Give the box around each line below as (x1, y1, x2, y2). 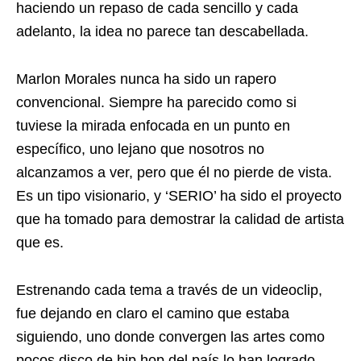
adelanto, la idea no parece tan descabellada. (16, 23, 309, 40)
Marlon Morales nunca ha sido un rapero (16, 71, 276, 88)
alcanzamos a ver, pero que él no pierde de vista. (16, 164, 332, 181)
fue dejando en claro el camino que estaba (16, 305, 289, 322)
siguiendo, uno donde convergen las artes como (16, 329, 325, 346)
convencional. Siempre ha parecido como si (16, 94, 297, 111)
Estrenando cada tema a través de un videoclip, (16, 282, 322, 299)
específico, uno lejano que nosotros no (16, 141, 264, 158)
